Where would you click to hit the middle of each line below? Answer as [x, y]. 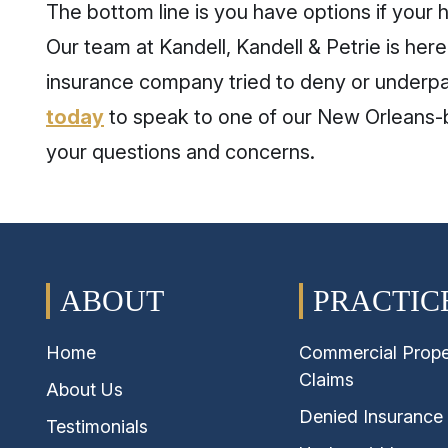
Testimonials [97, 426]
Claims [327, 379]
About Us [84, 389]
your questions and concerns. [180, 152]
